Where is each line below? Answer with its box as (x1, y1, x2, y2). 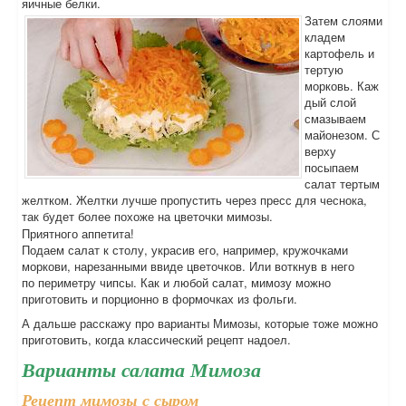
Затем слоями (304, 12, 382, 29)
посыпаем (304, 159, 359, 176)
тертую (304, 61, 343, 78)
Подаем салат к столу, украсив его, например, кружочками (22, 241, 348, 258)
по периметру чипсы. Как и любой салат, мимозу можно (22, 274, 331, 291)
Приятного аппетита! (22, 225, 134, 242)
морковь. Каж (304, 77, 379, 94)
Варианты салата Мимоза (22, 355, 261, 383)
